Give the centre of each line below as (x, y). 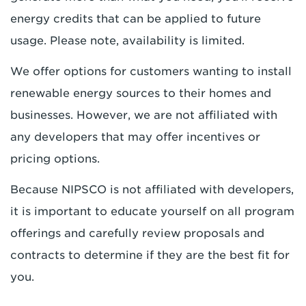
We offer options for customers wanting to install (151, 71)
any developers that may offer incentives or (135, 137)
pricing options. (55, 159)
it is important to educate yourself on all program (152, 211)
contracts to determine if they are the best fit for (150, 255)
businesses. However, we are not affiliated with (144, 115)
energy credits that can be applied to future (136, 19)
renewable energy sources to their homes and (141, 93)
